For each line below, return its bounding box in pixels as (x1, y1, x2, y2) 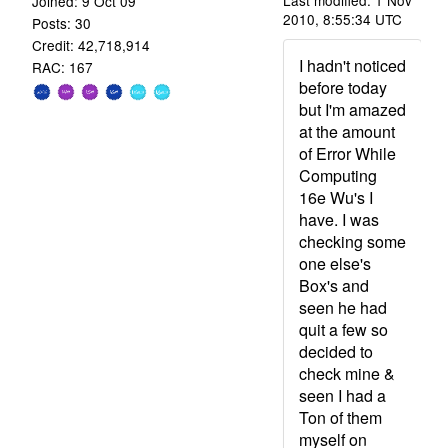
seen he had (299, 296, 387, 319)
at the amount (299, 120, 395, 143)
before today (299, 76, 387, 99)
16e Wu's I (299, 186, 373, 209)
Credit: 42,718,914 (32, 35, 150, 56)
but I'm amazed (299, 98, 406, 121)
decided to (299, 340, 373, 363)
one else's (299, 252, 371, 275)
